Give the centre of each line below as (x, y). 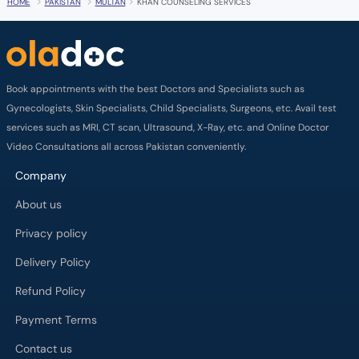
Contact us (44, 349)
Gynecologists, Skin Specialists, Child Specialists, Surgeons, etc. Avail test (171, 108)
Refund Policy (50, 291)
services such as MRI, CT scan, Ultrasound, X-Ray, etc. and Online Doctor (167, 127)
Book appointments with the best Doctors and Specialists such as (155, 89)
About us (38, 205)
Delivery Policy (53, 262)
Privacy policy (51, 234)
